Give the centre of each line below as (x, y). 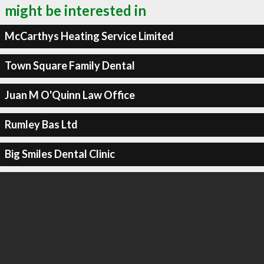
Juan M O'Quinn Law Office (70, 95)
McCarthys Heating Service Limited (89, 36)
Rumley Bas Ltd (41, 124)
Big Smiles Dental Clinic (60, 154)
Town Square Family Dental (70, 65)
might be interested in (75, 10)
